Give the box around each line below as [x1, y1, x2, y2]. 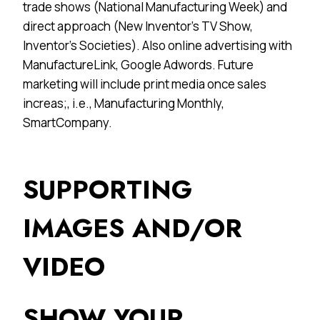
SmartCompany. [23, 114, 112, 131]
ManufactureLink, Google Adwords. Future [23, 56, 254, 73]
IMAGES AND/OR [23, 209, 242, 247]
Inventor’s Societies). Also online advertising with [23, 36, 292, 54]
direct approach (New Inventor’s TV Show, [23, 17, 253, 34]
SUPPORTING [23, 170, 192, 209]
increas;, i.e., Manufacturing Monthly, [23, 94, 224, 111]
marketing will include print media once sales [23, 75, 266, 92]
